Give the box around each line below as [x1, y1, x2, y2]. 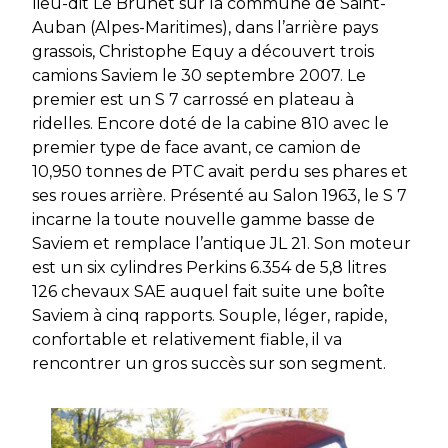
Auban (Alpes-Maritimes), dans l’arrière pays [32, 17, 378, 37]
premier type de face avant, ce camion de [32, 137, 361, 157]
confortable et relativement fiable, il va [32, 329, 342, 349]
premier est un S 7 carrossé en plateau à [32, 89, 354, 109]
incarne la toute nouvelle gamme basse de [32, 209, 375, 229]
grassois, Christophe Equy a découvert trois [32, 41, 374, 61]
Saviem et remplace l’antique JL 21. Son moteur [32, 233, 411, 253]
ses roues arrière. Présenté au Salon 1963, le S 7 [32, 185, 407, 205]
